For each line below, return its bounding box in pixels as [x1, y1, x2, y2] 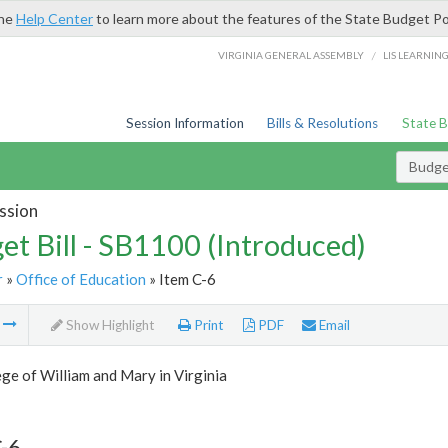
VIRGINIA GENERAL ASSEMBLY [218, 48, 365, 61]
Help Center [16, 10, 93, 27]
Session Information [125, 115, 244, 131]
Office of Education [15, 269, 146, 288]
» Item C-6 [145, 269, 216, 288]
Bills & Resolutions [267, 115, 379, 131]
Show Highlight [62, 317, 155, 334]
